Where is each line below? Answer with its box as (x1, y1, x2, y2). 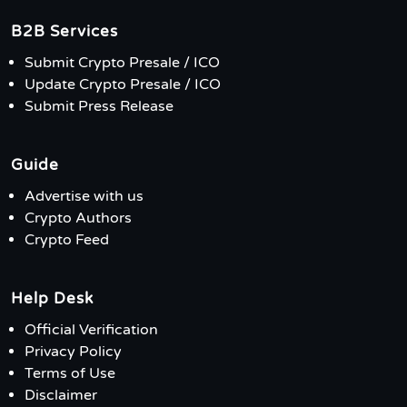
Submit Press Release (25, 97, 174, 116)
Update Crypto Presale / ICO (25, 75, 221, 94)
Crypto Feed (25, 231, 109, 250)
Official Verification (25, 321, 158, 340)
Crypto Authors (25, 209, 132, 228)
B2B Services (11, 22, 118, 42)
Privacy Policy (25, 342, 122, 362)
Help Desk (11, 289, 94, 309)
